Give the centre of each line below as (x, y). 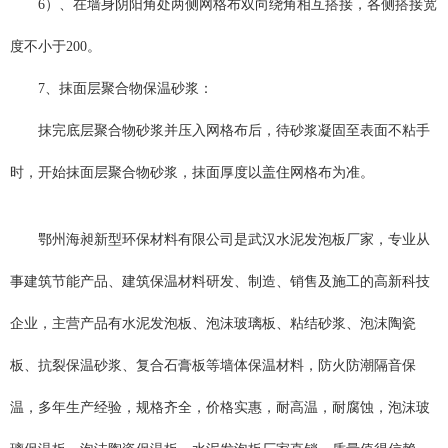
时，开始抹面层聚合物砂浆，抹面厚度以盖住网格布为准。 (192, 172)
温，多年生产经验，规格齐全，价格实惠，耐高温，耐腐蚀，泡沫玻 (220, 407)
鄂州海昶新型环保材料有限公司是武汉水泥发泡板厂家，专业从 (234, 239)
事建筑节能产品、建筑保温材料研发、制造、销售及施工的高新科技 (220, 281)
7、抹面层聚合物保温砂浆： (125, 88)
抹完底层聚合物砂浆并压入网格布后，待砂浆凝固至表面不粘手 (234, 130)
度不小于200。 (55, 46)
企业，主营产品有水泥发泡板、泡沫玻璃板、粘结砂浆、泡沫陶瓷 (213, 323)
